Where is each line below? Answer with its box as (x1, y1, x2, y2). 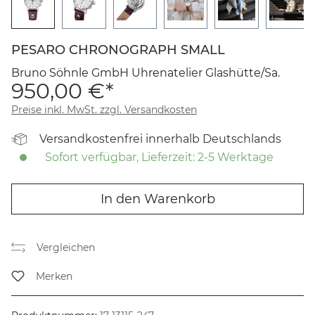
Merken (36, 269, 73, 283)
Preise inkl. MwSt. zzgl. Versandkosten (11, 103, 197, 116)
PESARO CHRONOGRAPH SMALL (11, 41, 225, 58)
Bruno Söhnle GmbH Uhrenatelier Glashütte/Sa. (11, 65, 280, 79)
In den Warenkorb (100, 191, 215, 207)
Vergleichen (37, 240, 95, 254)
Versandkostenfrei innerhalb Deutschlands (39, 131, 281, 146)
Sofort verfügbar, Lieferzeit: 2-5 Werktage (42, 150, 274, 164)
